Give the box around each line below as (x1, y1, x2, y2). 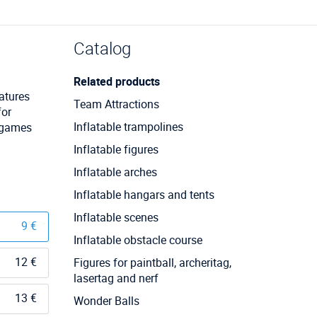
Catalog (73, 36, 131, 59)
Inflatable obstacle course (73, 231, 202, 248)
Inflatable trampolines (73, 118, 183, 134)
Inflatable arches (73, 163, 157, 180)
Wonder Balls (73, 292, 139, 309)
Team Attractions (73, 96, 159, 112)
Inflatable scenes (73, 209, 158, 225)
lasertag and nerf (73, 270, 158, 286)
